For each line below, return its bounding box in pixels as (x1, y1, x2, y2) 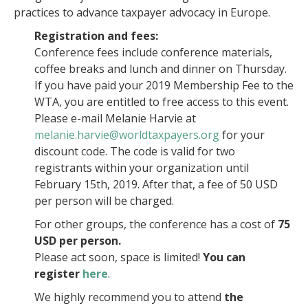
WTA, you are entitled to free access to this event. (34, 94, 289, 109)
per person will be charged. (34, 193, 174, 208)
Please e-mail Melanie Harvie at (34, 111, 196, 126)
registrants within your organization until (34, 160, 249, 175)
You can (203, 250, 245, 265)
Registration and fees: (34, 28, 158, 43)
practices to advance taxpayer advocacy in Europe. (14, 5, 270, 20)
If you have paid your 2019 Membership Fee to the (34, 78, 294, 93)
